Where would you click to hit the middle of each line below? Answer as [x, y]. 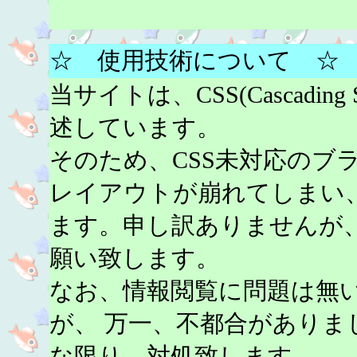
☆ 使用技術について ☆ [194, 60]
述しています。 [135, 127]
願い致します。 [135, 257]
